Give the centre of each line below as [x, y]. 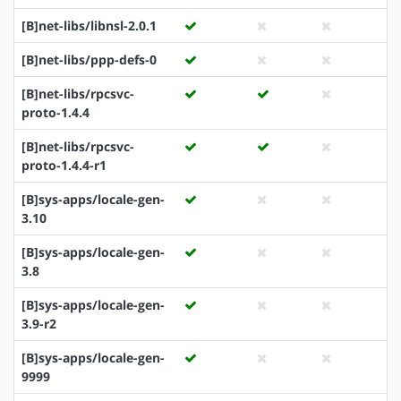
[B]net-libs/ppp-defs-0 [89, 59]
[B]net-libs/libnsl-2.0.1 [89, 25]
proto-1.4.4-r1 [64, 165]
